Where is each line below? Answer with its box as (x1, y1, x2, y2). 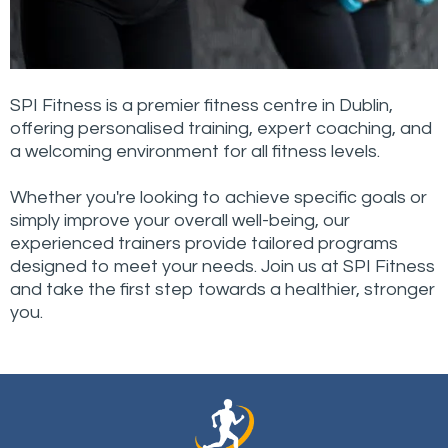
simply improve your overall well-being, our (10, 211, 350, 230)
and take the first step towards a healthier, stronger (10, 280, 435, 299)
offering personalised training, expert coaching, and (10, 119, 432, 138)
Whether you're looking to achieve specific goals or (10, 188, 427, 207)
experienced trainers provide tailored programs (10, 234, 398, 253)
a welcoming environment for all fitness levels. (10, 142, 380, 161)
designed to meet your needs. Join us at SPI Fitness (10, 257, 435, 276)
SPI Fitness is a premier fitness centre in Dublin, (10, 96, 393, 115)
